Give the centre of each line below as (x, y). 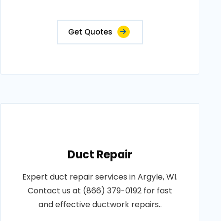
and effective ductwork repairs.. (100, 204)
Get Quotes (90, 32)
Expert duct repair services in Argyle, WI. (100, 177)
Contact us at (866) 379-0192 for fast (100, 191)
